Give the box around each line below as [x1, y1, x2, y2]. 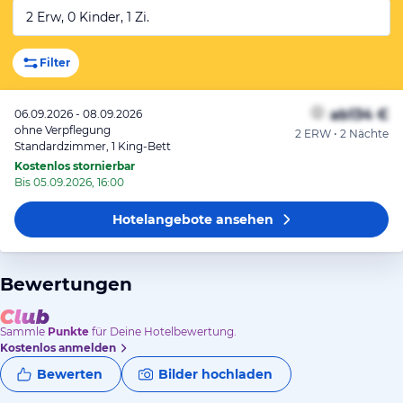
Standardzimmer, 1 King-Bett [14, 139, 171, 153]
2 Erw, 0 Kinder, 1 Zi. [26, 9, 149, 25]
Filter [40, 56, 70, 69]
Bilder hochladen [158, 365, 273, 382]
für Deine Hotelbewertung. [89, 324, 237, 338]
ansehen [211, 211, 273, 228]
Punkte [48, 324, 89, 338]
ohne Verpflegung [14, 123, 111, 137]
